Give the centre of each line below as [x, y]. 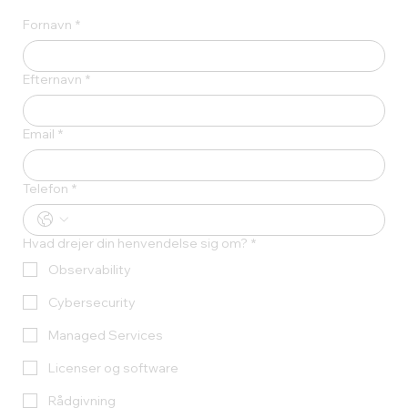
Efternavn [53, 79]
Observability [90, 269]
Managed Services [106, 335]
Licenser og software [114, 367]
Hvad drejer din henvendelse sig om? [136, 243]
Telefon [46, 188]
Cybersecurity [92, 302]
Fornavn [48, 24]
